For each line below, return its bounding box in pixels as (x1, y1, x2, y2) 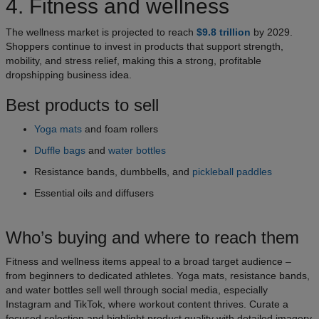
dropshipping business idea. (6, 68, 132, 80)
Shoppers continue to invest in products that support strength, (6, 40, 283, 52)
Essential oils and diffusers (34, 187, 154, 199)
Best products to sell (6, 95, 159, 115)
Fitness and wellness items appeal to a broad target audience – (6, 255, 291, 267)
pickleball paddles (192, 165, 272, 177)
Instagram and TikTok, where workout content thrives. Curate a (6, 298, 288, 310)
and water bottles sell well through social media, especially (6, 283, 268, 296)
